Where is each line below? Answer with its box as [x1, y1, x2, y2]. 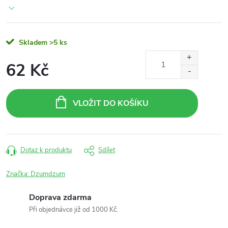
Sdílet [98, 146, 115, 155]
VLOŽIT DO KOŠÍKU [72, 98, 149, 109]
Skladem [17, 38, 47, 47]
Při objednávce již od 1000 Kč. [29, 205, 118, 214]
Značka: [6, 169, 31, 179]
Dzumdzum [31, 169, 65, 179]
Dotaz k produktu [20, 146, 72, 155]
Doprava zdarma [29, 192, 92, 203]
